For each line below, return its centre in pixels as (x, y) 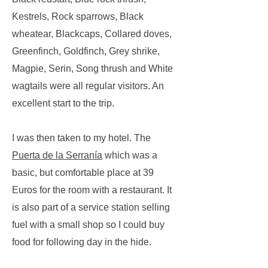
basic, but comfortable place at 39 (83, 173)
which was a (130, 155)
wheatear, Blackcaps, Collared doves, (92, 34)
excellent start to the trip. (63, 103)
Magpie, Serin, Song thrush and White (92, 68)
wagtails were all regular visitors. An (88, 86)
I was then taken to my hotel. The (81, 138)
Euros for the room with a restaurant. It (92, 190)
